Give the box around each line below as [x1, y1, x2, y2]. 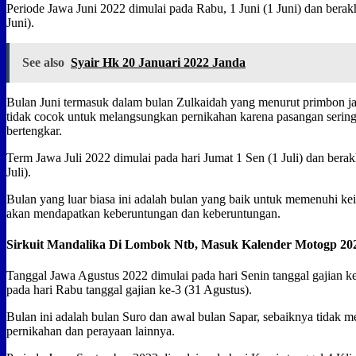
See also [22, 55, 64, 69]
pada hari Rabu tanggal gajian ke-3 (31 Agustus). [6, 283, 252, 297]
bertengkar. [6, 123, 62, 137]
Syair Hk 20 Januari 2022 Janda [71, 55, 246, 69]
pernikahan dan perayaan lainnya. [6, 324, 175, 339]
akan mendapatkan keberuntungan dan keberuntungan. [6, 206, 281, 220]
